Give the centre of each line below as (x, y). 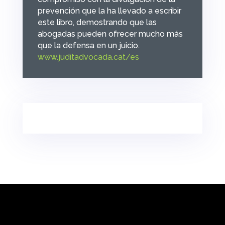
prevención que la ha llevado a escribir (109, 11)
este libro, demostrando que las (97, 22)
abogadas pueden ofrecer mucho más (110, 34)
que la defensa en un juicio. (88, 45)
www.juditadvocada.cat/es (88, 57)
